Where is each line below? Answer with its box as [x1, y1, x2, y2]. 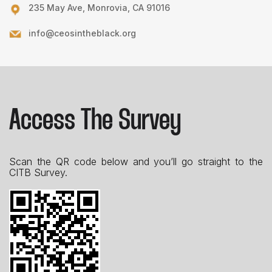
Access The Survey [9, 107, 181, 136]
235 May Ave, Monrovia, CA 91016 [29, 2, 170, 13]
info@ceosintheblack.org [29, 28, 136, 39]
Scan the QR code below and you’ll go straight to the [9, 155, 263, 168]
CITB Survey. [9, 166, 67, 179]
